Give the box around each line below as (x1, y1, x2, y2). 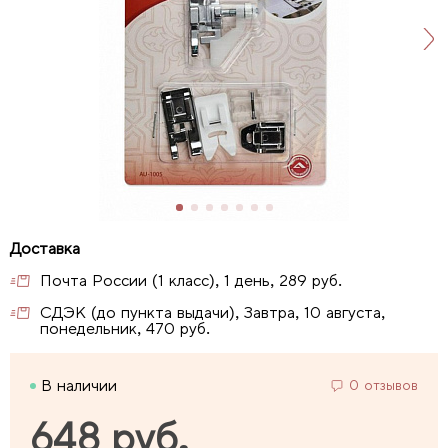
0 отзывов (349, 377, 418, 393)
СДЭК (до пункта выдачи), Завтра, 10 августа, (40, 303, 385, 322)
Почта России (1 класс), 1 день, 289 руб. (40, 271, 342, 290)
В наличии (41, 376, 117, 395)
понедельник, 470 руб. (40, 319, 210, 338)
